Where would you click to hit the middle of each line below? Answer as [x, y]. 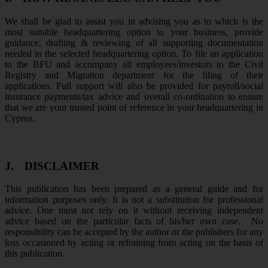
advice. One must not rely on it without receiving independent [134, 211]
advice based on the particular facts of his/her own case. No [134, 221]
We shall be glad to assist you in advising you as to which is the [134, 22]
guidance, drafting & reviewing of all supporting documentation [134, 43]
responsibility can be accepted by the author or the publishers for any [134, 232]
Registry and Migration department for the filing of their [134, 75]
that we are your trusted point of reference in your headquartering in [134, 108]
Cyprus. [20, 118]
